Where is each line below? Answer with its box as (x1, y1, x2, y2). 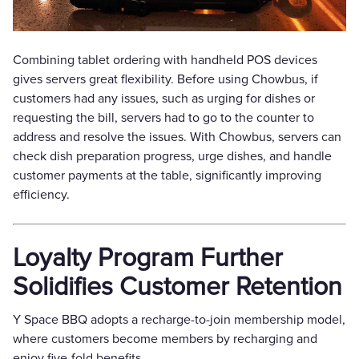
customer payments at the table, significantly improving (13, 167, 321, 184)
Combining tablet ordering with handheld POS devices (13, 52, 317, 69)
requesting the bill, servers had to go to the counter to (13, 110, 314, 127)
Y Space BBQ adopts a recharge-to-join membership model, (13, 312, 345, 329)
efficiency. (13, 187, 70, 204)
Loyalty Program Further (13, 243, 283, 275)
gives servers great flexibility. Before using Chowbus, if (13, 71, 318, 88)
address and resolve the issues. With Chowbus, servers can (13, 129, 341, 146)
